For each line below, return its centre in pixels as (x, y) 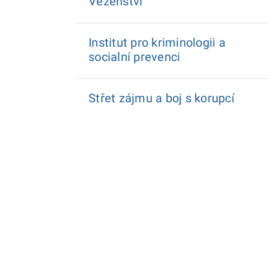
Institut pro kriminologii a (157, 42)
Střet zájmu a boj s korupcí (162, 98)
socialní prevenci (135, 57)
